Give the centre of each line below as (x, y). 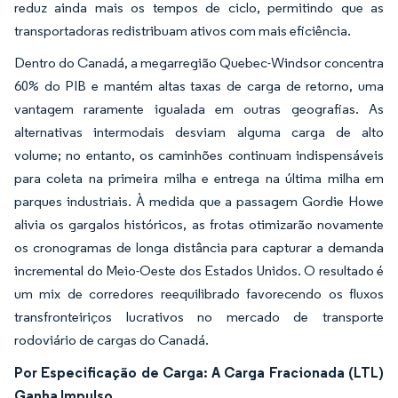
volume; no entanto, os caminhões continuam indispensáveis (199, 155)
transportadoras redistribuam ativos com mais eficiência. (183, 30)
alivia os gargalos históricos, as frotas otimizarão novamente (199, 224)
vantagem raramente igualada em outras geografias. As (199, 108)
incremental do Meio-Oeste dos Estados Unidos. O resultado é (199, 270)
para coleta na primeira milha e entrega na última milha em (199, 178)
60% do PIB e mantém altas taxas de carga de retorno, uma (199, 85)
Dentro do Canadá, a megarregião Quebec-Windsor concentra (199, 62)
